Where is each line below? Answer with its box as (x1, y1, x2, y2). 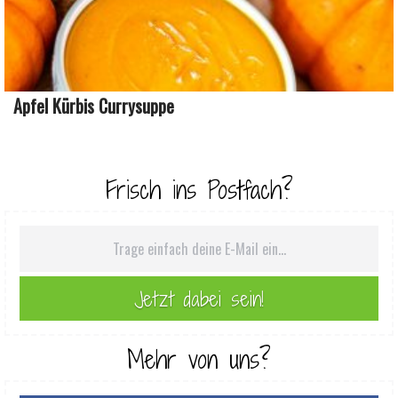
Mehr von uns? (127, 342, 271, 377)
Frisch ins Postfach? (105, 172, 293, 207)
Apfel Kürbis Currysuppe (13, 92, 174, 119)
